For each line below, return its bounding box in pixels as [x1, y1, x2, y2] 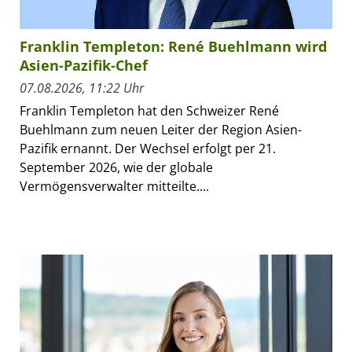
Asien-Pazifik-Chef [20, 56, 148, 75]
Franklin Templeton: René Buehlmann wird [20, 37, 327, 57]
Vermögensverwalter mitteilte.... [20, 178, 209, 196]
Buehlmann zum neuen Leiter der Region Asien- [20, 121, 302, 139]
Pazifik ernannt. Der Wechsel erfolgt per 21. [20, 140, 276, 158]
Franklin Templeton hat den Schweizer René [20, 102, 279, 120]
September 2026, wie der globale [20, 159, 213, 177]
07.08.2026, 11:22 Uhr [20, 79, 144, 97]
